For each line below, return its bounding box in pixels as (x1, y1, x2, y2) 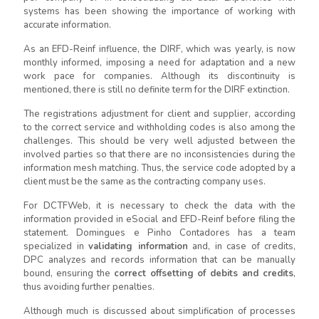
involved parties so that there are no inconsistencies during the (23, 148, 296, 161)
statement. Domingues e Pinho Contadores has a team (23, 226, 296, 239)
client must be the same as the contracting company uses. (23, 175, 266, 188)
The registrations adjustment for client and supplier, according (23, 108, 296, 120)
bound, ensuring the (23, 267, 114, 280)
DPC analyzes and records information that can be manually (23, 253, 296, 266)
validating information (88, 240, 188, 253)
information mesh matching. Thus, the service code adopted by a (23, 162, 296, 174)
